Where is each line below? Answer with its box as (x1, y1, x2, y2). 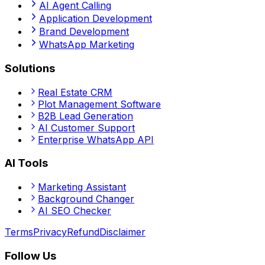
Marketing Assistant (38, 181, 126, 193)
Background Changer (38, 193, 134, 205)
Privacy (33, 226, 67, 238)
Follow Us (5, 248, 56, 263)
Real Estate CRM (38, 86, 112, 98)
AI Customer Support (38, 121, 135, 134)
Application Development (39, 12, 152, 25)
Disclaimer (99, 226, 146, 238)
